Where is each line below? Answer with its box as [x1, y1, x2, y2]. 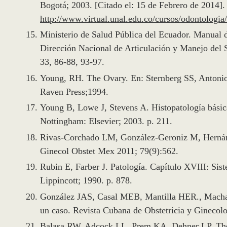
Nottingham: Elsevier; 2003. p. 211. [40, 116, 172, 127]
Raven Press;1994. [40, 86, 108, 97]
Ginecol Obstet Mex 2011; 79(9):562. [40, 145, 178, 156]
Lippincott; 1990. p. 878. [40, 175, 132, 186]
